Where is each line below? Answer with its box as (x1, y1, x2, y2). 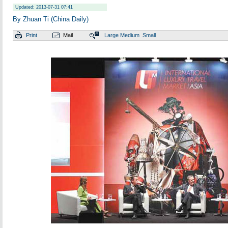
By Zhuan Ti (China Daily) (13, 15, 89, 23)
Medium (120, 32, 139, 38)
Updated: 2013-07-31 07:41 (15, 5, 73, 10)
